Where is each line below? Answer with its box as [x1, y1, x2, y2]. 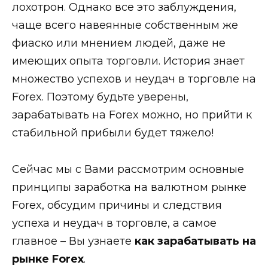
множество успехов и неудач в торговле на [12, 72, 256, 86]
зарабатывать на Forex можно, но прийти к [12, 108, 252, 122]
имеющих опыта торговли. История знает [12, 54, 245, 68]
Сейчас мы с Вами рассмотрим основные [12, 162, 244, 176]
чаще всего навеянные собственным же [12, 19, 238, 32]
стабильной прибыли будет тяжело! [12, 126, 214, 140]
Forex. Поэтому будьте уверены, [12, 90, 188, 104]
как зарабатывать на [135, 234, 256, 248]
